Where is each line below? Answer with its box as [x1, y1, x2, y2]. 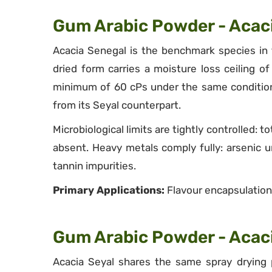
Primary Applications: [53, 184, 165, 196]
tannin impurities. [53, 160, 136, 172]
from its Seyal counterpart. [53, 99, 181, 111]
